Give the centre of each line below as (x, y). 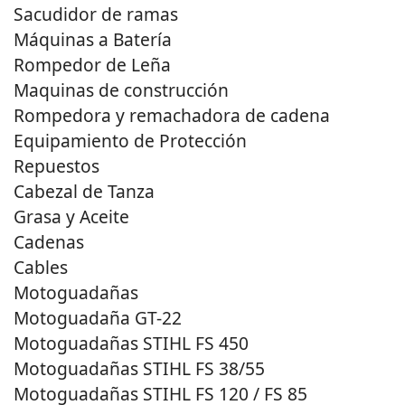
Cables (41, 268)
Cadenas (49, 242)
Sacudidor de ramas (96, 14)
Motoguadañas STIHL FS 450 (131, 344)
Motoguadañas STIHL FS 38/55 (139, 369)
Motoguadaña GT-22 (98, 318)
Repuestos (57, 166)
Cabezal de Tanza (84, 192)
